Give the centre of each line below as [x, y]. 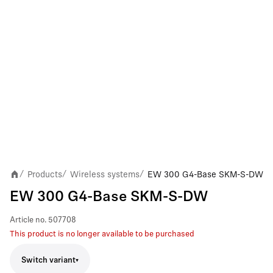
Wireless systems [105, 174]
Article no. [28, 220]
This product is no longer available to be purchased [102, 234]
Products [45, 174]
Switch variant [48, 260]
